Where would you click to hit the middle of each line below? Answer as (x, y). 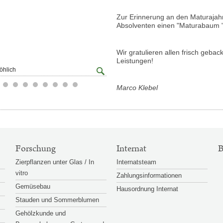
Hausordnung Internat (148, 189)
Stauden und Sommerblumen (57, 200)
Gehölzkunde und (40, 213)
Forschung (35, 149)
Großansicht (114, 69)
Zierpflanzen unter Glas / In (55, 162)
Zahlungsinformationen (149, 175)
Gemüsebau (33, 186)
